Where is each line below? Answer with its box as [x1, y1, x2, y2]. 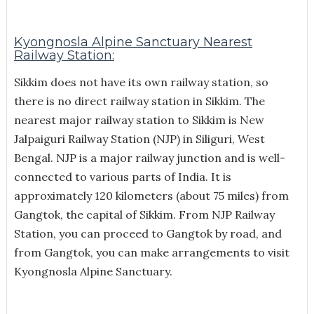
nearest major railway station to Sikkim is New [13, 112, 264, 127]
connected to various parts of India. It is [13, 169, 231, 184]
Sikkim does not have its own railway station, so [13, 74, 268, 89]
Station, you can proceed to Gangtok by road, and [13, 226, 282, 240]
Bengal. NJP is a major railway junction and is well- [13, 150, 285, 165]
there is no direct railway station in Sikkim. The [13, 93, 265, 108]
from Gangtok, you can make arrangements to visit [13, 245, 289, 259]
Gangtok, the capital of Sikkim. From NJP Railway [13, 207, 275, 221]
